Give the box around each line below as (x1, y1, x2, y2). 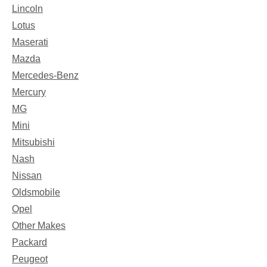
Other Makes (12, 220, 66, 231)
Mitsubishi (12, 136, 55, 147)
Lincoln (12, 3, 43, 14)
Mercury (12, 86, 46, 97)
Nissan (12, 170, 42, 181)
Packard (12, 237, 47, 247)
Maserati (12, 36, 48, 47)
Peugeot (12, 253, 48, 264)
